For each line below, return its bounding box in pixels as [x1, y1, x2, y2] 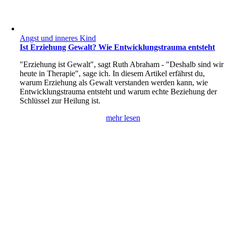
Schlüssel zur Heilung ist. [20, 96, 101, 105]
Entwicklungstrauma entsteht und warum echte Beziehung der [20, 87, 217, 96]
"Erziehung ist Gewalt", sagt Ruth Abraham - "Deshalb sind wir [20, 60, 224, 69]
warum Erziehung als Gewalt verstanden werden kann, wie [20, 78, 208, 87]
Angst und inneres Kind [20, 34, 96, 43]
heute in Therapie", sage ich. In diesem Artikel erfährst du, [20, 69, 205, 78]
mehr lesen [106, 114, 140, 123]
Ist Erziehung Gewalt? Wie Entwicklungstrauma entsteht [20, 43, 215, 52]
